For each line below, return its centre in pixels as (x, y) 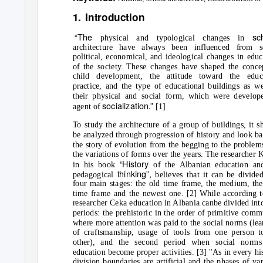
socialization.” (129, 105)
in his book (96, 165)
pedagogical (95, 174)
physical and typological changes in (176, 38)
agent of (87, 106)
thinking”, (136, 173)
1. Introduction (109, 17)
